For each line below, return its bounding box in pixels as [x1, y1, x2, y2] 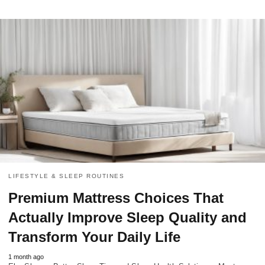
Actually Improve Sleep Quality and [8, 209, 247, 226]
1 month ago [8, 253, 44, 261]
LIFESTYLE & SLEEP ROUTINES [8, 173, 124, 180]
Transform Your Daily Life [8, 229, 180, 245]
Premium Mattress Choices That [8, 190, 224, 206]
